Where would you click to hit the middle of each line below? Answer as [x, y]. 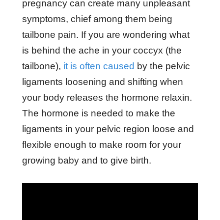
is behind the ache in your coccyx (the [102, 50]
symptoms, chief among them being [97, 19]
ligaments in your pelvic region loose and [108, 129]
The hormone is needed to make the [98, 113]
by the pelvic [162, 66]
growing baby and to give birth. [88, 160]
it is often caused [99, 66]
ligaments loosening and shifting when [102, 82]
